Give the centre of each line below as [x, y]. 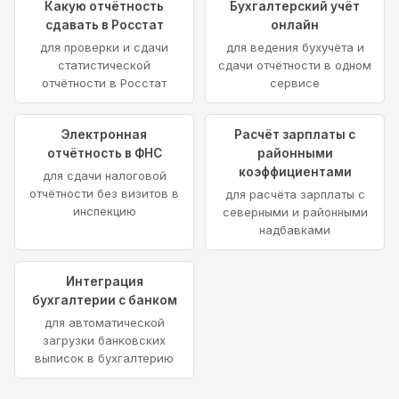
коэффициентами [295, 171]
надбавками [295, 229]
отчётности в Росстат [104, 82]
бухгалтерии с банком [104, 300]
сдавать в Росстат [104, 24]
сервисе [295, 82]
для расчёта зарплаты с [295, 194]
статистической [104, 65]
